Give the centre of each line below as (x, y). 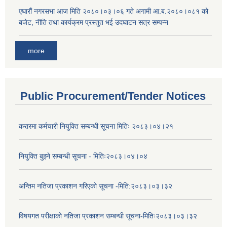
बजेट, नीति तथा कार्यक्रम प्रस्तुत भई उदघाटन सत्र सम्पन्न (93, 22)
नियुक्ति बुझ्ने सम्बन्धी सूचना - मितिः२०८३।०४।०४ (83, 156)
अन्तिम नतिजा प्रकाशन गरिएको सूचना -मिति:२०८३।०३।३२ (96, 186)
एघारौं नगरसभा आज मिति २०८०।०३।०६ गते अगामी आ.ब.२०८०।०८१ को (113, 11)
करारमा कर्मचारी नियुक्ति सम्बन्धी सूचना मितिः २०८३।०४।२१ (96, 126)
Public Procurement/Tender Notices (113, 96)
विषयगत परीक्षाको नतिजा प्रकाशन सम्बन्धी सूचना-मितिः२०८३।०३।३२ (108, 216)
